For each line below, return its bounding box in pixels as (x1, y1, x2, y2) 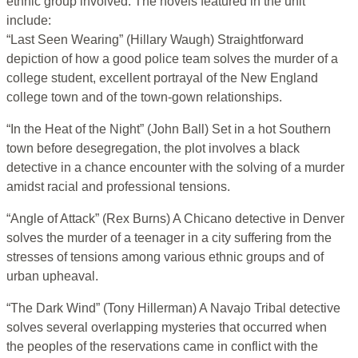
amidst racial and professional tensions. (6, 180, 230, 194)
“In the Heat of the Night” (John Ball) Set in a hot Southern (6, 122, 331, 137)
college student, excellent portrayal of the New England (6, 71, 318, 86)
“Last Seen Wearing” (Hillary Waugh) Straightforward (6, 33, 304, 47)
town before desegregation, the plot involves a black (6, 141, 300, 156)
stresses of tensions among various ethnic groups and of (6, 250, 324, 265)
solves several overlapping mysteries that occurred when (6, 320, 327, 335)
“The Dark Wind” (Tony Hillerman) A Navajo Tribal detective (6, 301, 340, 316)
